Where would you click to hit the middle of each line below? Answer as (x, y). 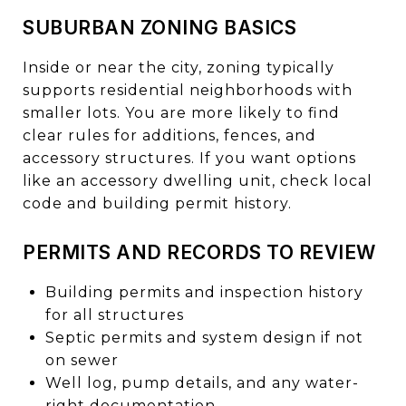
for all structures (114, 314)
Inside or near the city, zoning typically (179, 67)
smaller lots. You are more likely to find (181, 112)
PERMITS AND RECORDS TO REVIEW (199, 252)
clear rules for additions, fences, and (169, 135)
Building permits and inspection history (204, 292)
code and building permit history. (157, 203)
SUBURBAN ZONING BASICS (159, 27)
